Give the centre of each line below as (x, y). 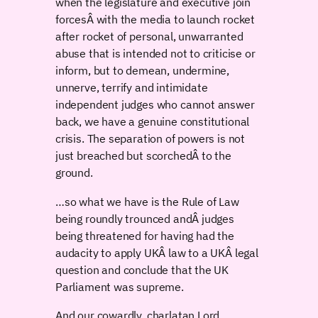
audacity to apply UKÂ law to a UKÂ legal (157, 252)
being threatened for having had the (145, 235)
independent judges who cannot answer (155, 104)
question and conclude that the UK (142, 269)
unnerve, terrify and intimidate (132, 87)
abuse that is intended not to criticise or (155, 53)
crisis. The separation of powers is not (150, 138)
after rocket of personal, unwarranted (149, 36)
